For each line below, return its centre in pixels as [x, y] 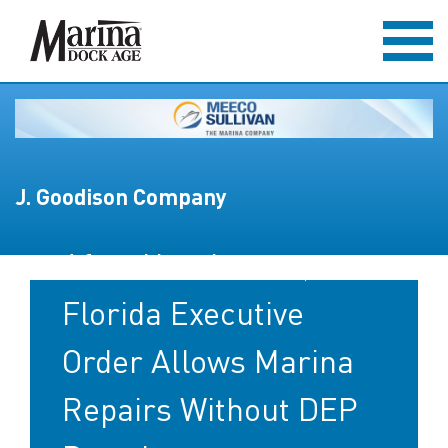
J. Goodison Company [121, 196]
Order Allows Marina [208, 360]
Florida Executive [183, 312]
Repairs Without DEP [210, 408]
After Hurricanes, [186, 264]
